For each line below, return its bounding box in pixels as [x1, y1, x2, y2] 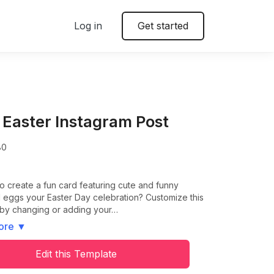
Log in [74, 20, 102, 32]
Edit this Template [35, 248, 117, 261]
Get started [138, 20, 188, 32]
